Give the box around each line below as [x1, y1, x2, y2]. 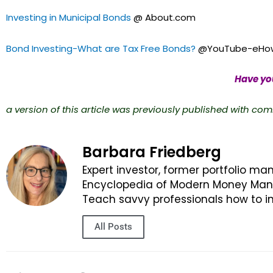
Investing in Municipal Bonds [6, 11, 131, 24]
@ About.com [131, 11, 196, 24]
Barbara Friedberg [82, 142, 221, 163]
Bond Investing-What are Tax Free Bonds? [6, 41, 196, 55]
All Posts [94, 221, 132, 233]
